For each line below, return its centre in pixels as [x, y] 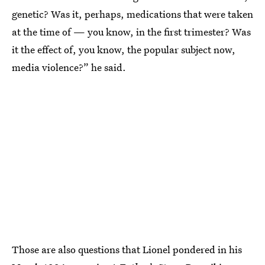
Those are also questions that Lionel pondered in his [127, 249]
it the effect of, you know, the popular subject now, [124, 50]
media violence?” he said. [69, 67]
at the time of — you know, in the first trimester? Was [131, 32]
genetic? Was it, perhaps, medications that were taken [132, 14]
